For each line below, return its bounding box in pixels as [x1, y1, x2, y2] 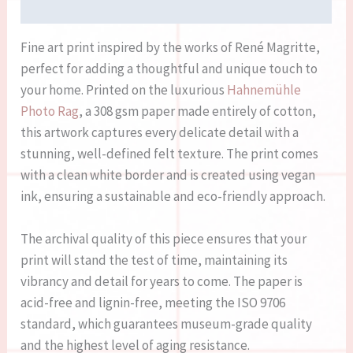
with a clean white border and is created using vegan [20, 166, 316, 184]
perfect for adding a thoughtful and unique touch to [20, 60, 318, 78]
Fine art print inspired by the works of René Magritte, [20, 39, 321, 57]
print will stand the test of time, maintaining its [20, 251, 288, 269]
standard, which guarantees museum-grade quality [20, 315, 313, 333]
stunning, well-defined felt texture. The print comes [20, 145, 319, 163]
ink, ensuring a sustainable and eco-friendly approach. [20, 188, 326, 206]
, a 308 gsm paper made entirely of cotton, [79, 102, 317, 121]
